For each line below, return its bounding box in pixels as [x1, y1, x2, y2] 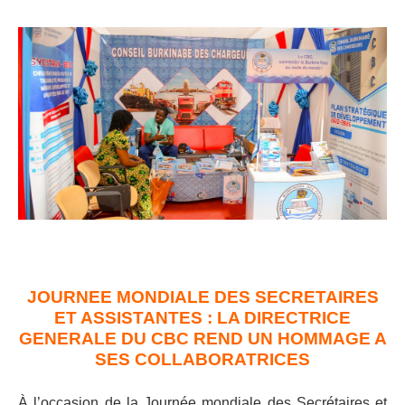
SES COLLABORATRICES [95, 349, 310, 369]
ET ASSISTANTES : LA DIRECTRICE [54, 307, 351, 327]
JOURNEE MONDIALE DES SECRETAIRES [26, 287, 379, 306]
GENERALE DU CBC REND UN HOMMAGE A [18, 328, 387, 348]
